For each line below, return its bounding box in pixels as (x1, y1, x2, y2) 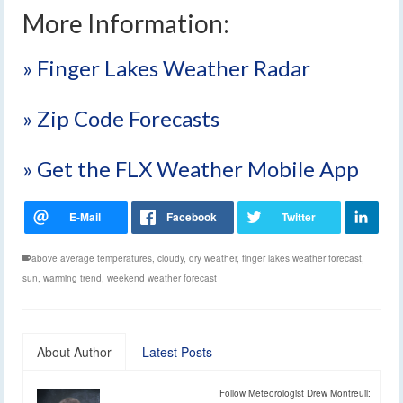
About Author (37, 342, 112, 361)
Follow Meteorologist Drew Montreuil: (219, 386, 371, 399)
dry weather (189, 251, 237, 264)
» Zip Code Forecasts (22, 104, 219, 131)
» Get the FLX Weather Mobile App (22, 155, 359, 182)
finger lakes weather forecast (242, 251, 362, 264)
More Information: (22, 7, 229, 39)
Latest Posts (142, 342, 212, 361)
